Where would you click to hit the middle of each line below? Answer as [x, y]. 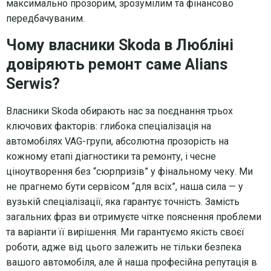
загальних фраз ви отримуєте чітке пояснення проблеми [134, 217]
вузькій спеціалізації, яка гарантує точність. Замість [123, 201]
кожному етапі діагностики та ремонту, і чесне [111, 156]
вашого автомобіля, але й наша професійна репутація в [132, 262]
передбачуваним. [45, 18]
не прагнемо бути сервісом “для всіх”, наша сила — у [125, 186]
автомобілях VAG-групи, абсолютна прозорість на [117, 141]
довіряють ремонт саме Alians [117, 64]
